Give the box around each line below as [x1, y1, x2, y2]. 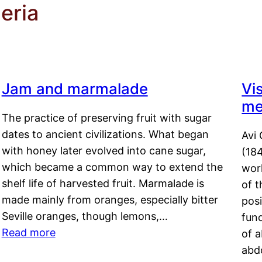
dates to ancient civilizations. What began [1, 128, 209, 141]
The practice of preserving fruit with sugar [1, 112, 212, 125]
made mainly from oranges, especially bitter [1, 194, 218, 206]
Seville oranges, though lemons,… [1, 210, 168, 223]
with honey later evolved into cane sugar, [1, 144, 206, 157]
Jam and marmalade [1, 80, 148, 98]
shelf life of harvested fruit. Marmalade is [1, 177, 204, 190]
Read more [1, 226, 56, 239]
